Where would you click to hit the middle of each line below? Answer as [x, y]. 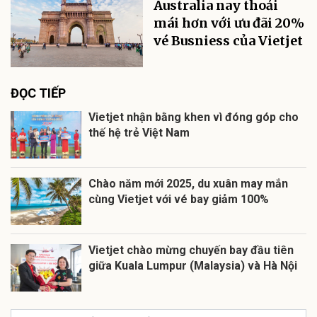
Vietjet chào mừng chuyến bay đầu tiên [191, 250]
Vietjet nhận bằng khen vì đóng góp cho [194, 117]
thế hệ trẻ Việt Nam [139, 132]
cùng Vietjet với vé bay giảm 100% [179, 199]
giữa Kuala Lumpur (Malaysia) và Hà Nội [193, 265]
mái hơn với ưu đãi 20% [229, 23]
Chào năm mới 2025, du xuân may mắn [188, 183]
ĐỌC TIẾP [38, 93]
